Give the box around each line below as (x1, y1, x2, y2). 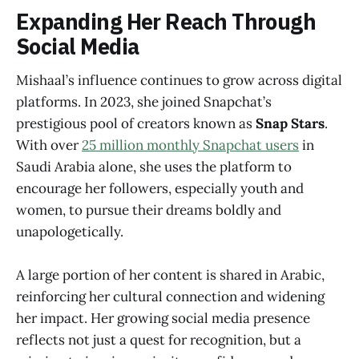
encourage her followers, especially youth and (16, 179, 304, 198)
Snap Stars (256, 115, 325, 133)
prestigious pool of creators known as (16, 115, 256, 133)
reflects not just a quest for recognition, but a (16, 331, 301, 349)
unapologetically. (16, 223, 123, 241)
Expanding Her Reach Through (16, 5, 317, 38)
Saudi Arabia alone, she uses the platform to (16, 158, 292, 176)
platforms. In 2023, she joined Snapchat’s (16, 93, 272, 111)
